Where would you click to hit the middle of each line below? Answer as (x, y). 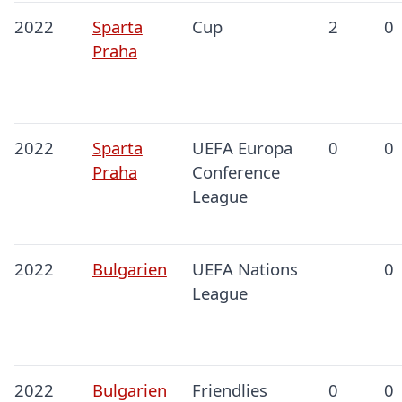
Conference (236, 172)
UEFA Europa (242, 148)
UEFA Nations (245, 269)
